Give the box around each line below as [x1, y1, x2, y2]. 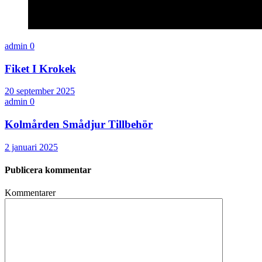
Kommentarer [5, 188, 56, 198]
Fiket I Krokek [5, 62, 76, 75]
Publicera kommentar [5, 164, 91, 175]
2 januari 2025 [5, 142, 58, 152]
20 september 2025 [5, 86, 75, 96]
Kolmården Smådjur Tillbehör [5, 118, 153, 130]
